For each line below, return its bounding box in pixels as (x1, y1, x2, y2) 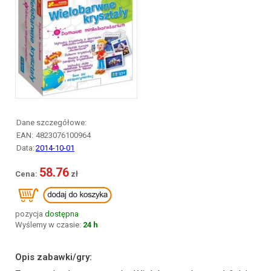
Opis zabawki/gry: (15, 252, 92, 263)
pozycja (15, 209, 45, 218)
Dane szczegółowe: (16, 118, 87, 127)
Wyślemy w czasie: (15, 220, 81, 229)
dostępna (45, 209, 79, 218)
